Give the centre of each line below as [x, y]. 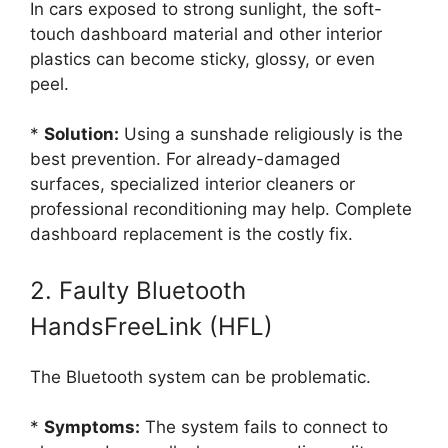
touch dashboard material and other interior [206, 33]
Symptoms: [92, 427]
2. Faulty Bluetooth [138, 290]
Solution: [81, 134]
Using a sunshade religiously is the [261, 134]
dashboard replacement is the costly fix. [191, 234]
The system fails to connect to [264, 427]
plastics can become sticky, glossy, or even [202, 58]
